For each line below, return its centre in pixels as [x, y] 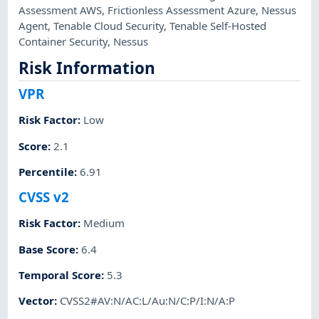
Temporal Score [60, 274]
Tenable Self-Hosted [218, 26]
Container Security [63, 42]
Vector [37, 301]
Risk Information [87, 68]
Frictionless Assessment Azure [182, 10]
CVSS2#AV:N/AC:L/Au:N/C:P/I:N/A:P [148, 301]
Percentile [47, 171]
